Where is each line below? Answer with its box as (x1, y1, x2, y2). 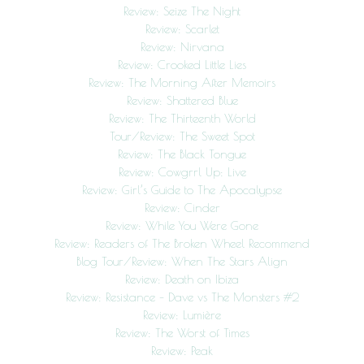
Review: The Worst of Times (115, 326, 249, 340)
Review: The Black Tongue (118, 147, 246, 161)
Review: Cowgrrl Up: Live (118, 165, 246, 179)
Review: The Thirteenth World (108, 111, 256, 125)
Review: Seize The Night (123, 4, 240, 18)
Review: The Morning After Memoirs (89, 76, 275, 89)
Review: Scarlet (145, 22, 219, 36)
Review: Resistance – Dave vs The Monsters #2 (65, 290, 299, 304)
